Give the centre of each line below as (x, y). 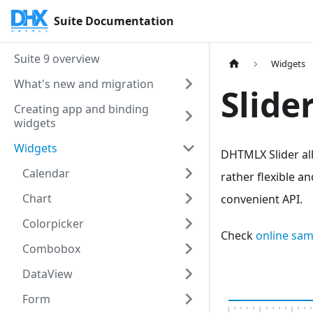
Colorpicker (53, 224)
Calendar (46, 173)
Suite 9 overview (57, 59)
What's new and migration (84, 84)
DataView (48, 274)
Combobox (51, 249)
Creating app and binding (81, 109)
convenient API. (262, 199)
